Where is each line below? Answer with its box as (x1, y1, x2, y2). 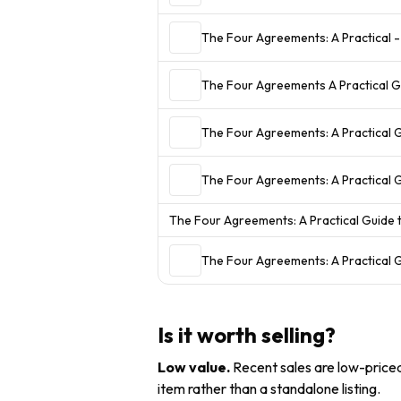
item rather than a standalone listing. (158, 379, 380, 397)
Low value (158, 357, 226, 376)
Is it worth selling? (158, 320, 336, 348)
